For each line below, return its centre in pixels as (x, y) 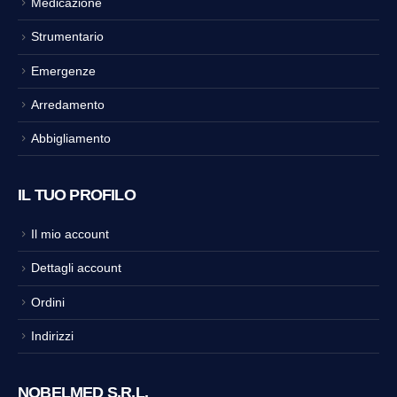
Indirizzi (52, 335)
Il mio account (70, 234)
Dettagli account (76, 268)
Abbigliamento (71, 139)
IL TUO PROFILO (77, 195)
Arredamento (68, 104)
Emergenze (63, 70)
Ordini (48, 302)
